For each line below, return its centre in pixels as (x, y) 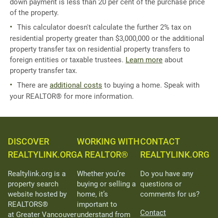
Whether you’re (101, 174)
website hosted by (37, 194)
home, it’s (92, 194)
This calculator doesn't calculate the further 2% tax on (104, 27)
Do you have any (167, 174)
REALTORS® (28, 205)
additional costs (76, 85)
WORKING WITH (108, 142)
